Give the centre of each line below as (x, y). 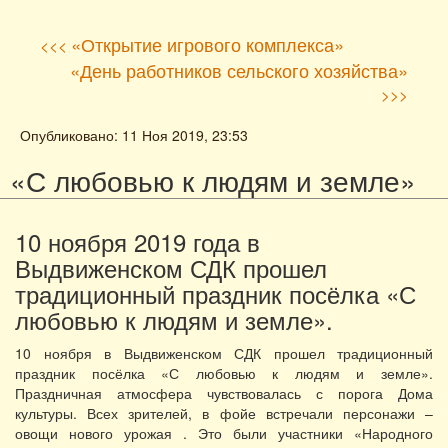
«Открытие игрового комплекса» (207, 44)
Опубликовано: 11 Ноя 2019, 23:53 (134, 135)
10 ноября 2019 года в (137, 241)
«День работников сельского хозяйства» (239, 70)
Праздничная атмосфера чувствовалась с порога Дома (224, 393)
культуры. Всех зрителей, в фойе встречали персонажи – (224, 413)
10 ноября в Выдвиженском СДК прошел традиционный (224, 353)
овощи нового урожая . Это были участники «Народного (224, 433)
